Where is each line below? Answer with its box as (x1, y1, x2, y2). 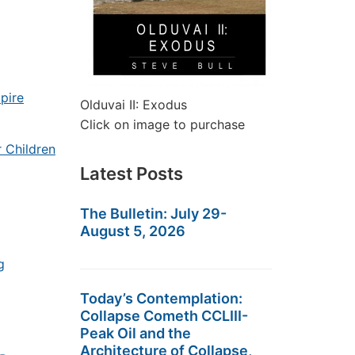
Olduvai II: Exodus (80, 97, 187, 113)
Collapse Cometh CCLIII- (80, 307, 248, 324)
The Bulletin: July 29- (80, 205, 227, 222)
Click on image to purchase (80, 116, 245, 132)
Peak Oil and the (80, 325, 191, 342)
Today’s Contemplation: (80, 290, 242, 307)
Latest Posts (80, 163, 183, 184)
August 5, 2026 (80, 223, 185, 239)
